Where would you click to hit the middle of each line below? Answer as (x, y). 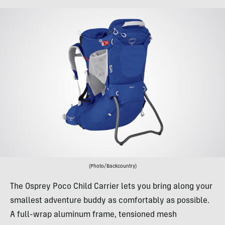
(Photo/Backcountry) (113, 167)
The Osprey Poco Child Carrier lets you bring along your (111, 187)
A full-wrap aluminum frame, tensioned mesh (93, 215)
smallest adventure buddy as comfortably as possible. (110, 201)
